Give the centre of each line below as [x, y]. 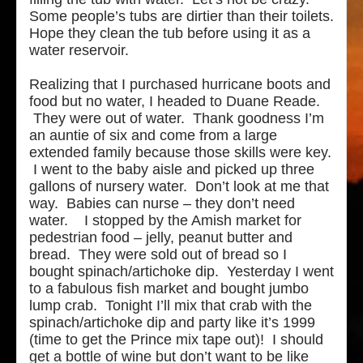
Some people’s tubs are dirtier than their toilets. [181, 17]
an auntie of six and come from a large [153, 136]
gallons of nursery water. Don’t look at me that [179, 187]
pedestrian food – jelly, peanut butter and [161, 238]
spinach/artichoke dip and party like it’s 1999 [172, 323]
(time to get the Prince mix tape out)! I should [176, 340]
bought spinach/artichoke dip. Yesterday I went [181, 272]
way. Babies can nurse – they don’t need [162, 204]
